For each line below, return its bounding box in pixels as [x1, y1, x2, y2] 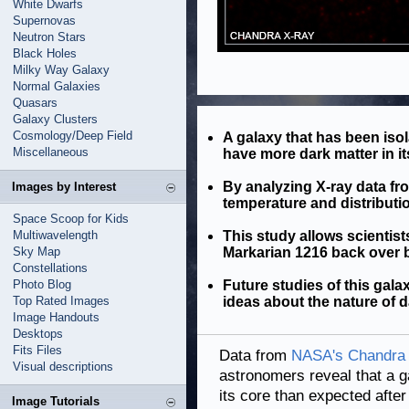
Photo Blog [13, 278, 71, 291]
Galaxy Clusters [13, 112, 98, 126]
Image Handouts [13, 310, 100, 324]
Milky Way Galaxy [13, 63, 110, 77]
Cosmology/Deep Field [13, 129, 132, 142]
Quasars [13, 96, 58, 110]
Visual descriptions [13, 360, 113, 373]
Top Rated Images [13, 294, 110, 308]
